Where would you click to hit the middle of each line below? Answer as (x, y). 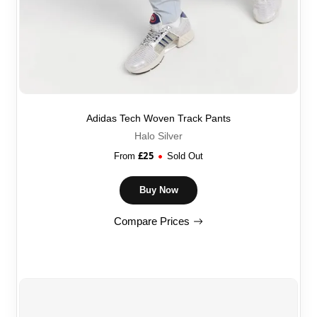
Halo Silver (158, 136)
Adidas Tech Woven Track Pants (158, 118)
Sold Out (185, 156)
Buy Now (158, 190)
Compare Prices (152, 221)
